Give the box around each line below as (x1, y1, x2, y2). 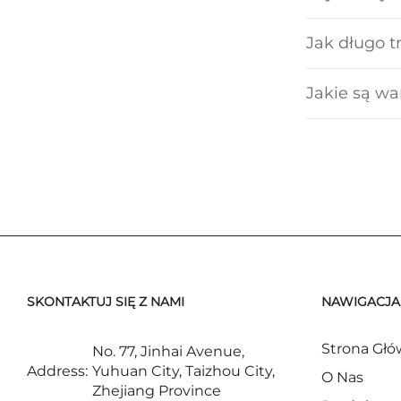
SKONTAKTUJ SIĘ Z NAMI (27, 294, 184, 311)
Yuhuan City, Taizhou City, (92, 363, 275, 380)
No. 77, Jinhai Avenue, (92, 343, 244, 361)
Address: (27, 363, 88, 380)
